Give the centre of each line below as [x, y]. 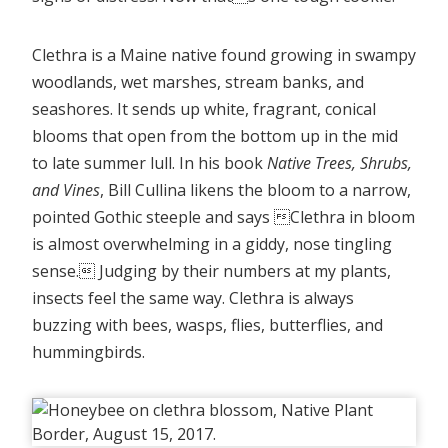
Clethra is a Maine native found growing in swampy [224, 54]
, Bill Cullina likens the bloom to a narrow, [255, 189]
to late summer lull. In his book [149, 162]
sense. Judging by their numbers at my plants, [211, 270]
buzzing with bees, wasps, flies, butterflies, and [207, 324]
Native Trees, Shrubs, [339, 162]
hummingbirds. [88, 351]
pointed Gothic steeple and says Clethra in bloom [223, 216]
